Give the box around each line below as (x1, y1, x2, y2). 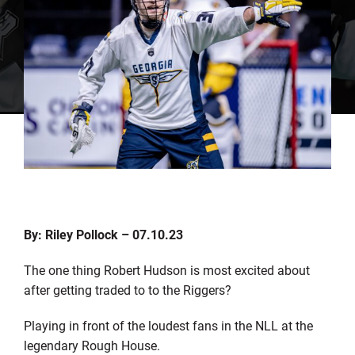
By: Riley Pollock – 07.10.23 (23, 226, 183, 243)
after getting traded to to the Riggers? (23, 281, 231, 299)
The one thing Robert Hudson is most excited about (23, 261, 310, 279)
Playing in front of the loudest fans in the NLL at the (23, 317, 313, 334)
